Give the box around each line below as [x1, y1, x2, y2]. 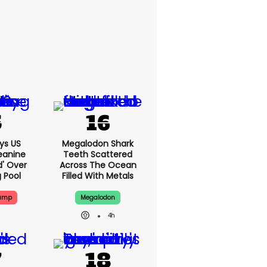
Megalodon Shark [62, 138, 133, 150]
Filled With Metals [62, 170, 133, 182]
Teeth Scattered [63, 148, 132, 160]
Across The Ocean [59, 159, 136, 171]
